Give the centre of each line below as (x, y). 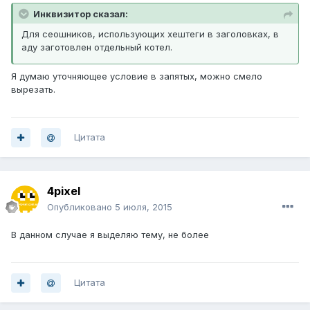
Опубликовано (81, 207)
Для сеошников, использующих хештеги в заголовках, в (150, 34)
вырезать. (33, 90)
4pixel (64, 191)
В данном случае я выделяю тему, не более (110, 235)
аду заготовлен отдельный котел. (97, 47)
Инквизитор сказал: (81, 14)
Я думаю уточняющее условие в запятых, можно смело (137, 76)
